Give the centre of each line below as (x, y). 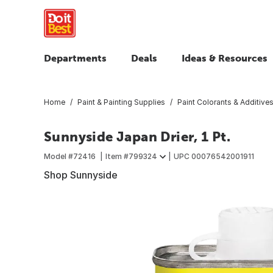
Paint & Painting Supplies (121, 102)
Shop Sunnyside (81, 175)
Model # (58, 156)
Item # (117, 156)
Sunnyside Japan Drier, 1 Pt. (137, 136)
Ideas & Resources (225, 58)
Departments (75, 58)
